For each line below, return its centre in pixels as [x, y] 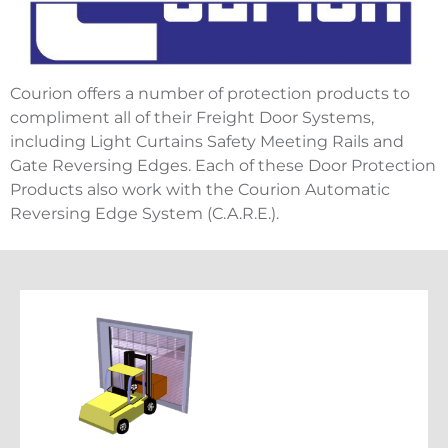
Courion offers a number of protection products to [210, 93]
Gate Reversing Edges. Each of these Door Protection [223, 165]
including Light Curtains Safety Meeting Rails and [207, 141]
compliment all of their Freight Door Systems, [192, 117]
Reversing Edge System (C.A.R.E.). [144, 213]
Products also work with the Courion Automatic [200, 189]
